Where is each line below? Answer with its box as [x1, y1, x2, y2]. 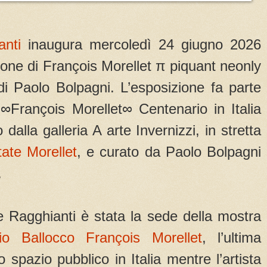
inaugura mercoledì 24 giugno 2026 [21, 36, 261, 53]
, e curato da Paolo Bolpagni [76, 144, 261, 160]
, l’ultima [201, 229, 261, 246]
